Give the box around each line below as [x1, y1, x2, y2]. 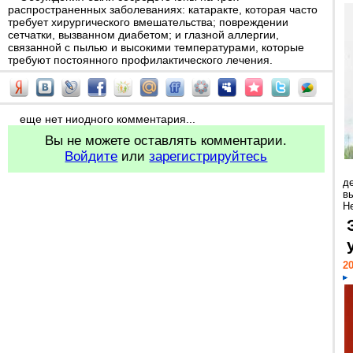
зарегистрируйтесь [149, 149, 268, 164]
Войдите [65, 149, 118, 164]
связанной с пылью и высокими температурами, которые [8, 41, 304, 54]
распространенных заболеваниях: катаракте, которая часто [8, 3, 318, 16]
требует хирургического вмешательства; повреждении [8, 16, 288, 28]
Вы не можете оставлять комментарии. [45, 133, 288, 148]
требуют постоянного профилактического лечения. [8, 54, 273, 66]
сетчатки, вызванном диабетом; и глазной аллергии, [8, 28, 279, 41]
